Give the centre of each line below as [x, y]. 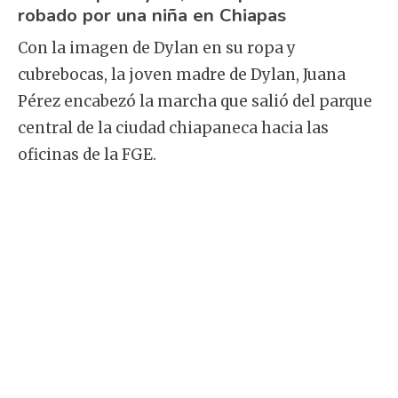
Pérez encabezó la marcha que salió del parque [195, 101]
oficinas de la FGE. [87, 154]
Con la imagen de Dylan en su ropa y [157, 48]
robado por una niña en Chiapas [152, 16]
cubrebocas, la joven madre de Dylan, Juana [182, 74]
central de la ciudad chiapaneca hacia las [173, 127]
